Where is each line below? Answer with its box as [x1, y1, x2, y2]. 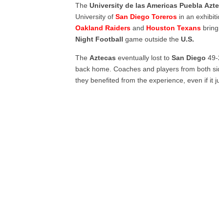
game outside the [123, 35, 181, 43]
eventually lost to [116, 54, 172, 62]
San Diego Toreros [115, 13, 177, 21]
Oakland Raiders [75, 24, 131, 32]
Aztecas [89, 54, 116, 62]
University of [75, 13, 116, 21]
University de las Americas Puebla [89, 1, 203, 9]
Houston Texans [146, 24, 201, 32]
